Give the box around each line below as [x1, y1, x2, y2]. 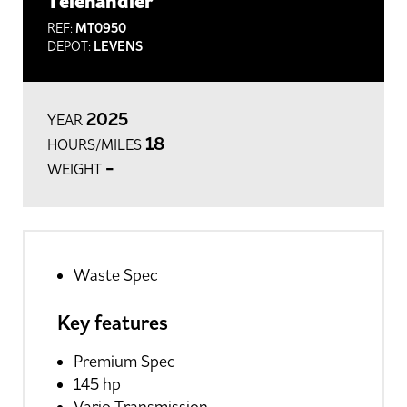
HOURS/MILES [47, 136, 143, 154]
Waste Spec [74, 265, 163, 286]
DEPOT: [47, 37, 94, 55]
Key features [57, 311, 169, 336]
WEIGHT [47, 161, 103, 179]
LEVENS [94, 37, 144, 55]
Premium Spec [74, 352, 176, 372]
